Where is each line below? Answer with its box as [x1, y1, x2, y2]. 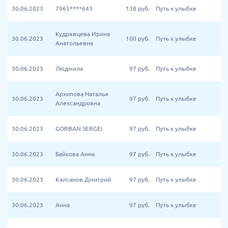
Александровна [55, 100, 100, 106]
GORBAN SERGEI [55, 125, 102, 132]
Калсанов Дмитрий [55, 176, 111, 183]
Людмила [55, 65, 83, 72]
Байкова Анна [55, 151, 95, 157]
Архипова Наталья [55, 91, 108, 97]
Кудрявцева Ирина [55, 31, 110, 37]
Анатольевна [55, 40, 93, 46]
